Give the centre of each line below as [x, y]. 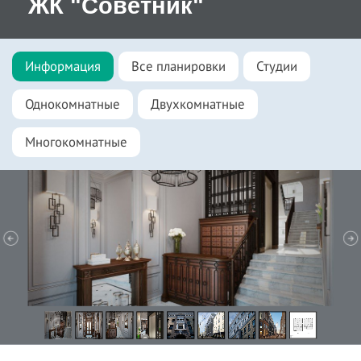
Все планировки [178, 66]
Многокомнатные [76, 142]
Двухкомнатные [198, 104]
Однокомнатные [73, 104]
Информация [63, 66]
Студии [277, 66]
